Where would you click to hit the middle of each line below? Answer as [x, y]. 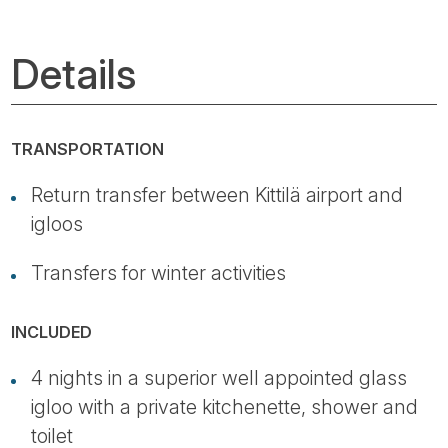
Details [74, 73]
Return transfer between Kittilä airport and [217, 194]
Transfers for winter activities [158, 272]
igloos [57, 223]
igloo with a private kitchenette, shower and [224, 406]
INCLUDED [52, 332]
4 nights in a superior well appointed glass [219, 377]
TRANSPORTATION [88, 149]
